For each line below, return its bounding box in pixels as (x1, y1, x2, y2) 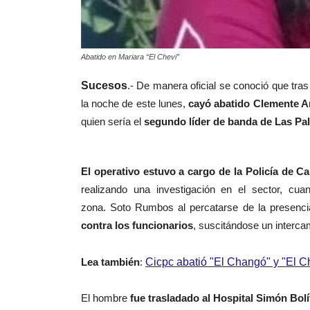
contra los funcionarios (81, 219, 193, 231)
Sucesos (81, 79, 127, 91)
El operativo (81, 165, 140, 177)
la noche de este (81, 97, 158, 109)
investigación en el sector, (156, 183, 289, 195)
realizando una (81, 183, 156, 195)
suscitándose (199, 219, 259, 231)
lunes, (158, 97, 189, 109)
